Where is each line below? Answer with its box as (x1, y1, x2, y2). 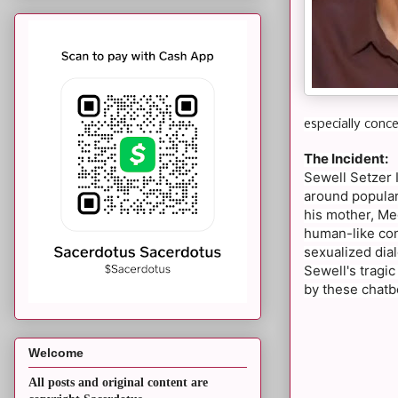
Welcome (28, 346, 84, 361)
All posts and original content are (28, 376, 208, 390)
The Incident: (304, 149, 388, 167)
